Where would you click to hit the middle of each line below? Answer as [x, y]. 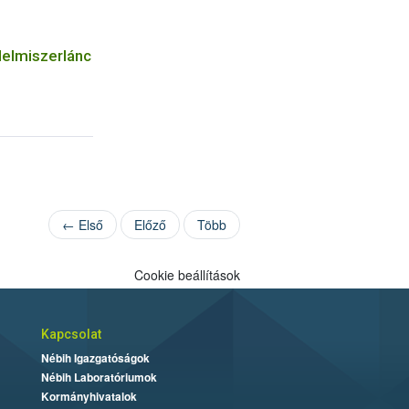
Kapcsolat [71, 334]
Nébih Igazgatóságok [95, 358]
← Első [83, 225]
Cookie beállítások [187, 275]
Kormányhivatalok [89, 396]
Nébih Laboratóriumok [99, 377]
